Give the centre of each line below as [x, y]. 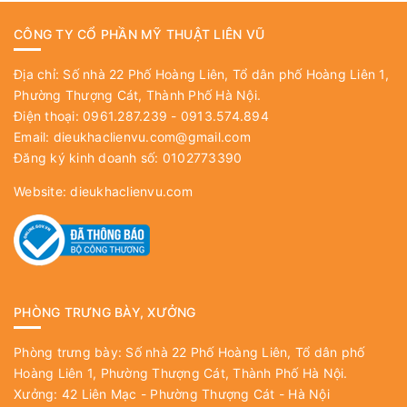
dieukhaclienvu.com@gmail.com [152, 137]
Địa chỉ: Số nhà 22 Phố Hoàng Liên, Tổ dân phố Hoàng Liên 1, [201, 74]
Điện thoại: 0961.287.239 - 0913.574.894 [141, 116]
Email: [34, 137]
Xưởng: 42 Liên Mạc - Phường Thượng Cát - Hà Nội [172, 394]
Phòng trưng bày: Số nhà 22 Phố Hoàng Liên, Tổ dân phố [189, 352]
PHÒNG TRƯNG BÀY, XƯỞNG [105, 313]
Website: [42, 192]
